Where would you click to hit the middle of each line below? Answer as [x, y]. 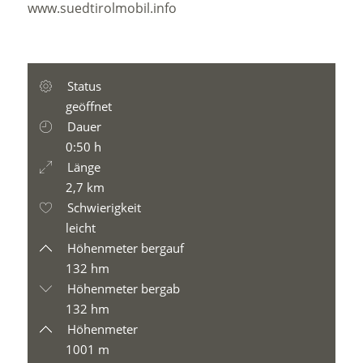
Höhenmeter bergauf [124, 248]
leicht [81, 228]
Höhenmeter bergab [122, 288]
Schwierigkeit [103, 207]
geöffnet [89, 106]
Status [83, 86]
